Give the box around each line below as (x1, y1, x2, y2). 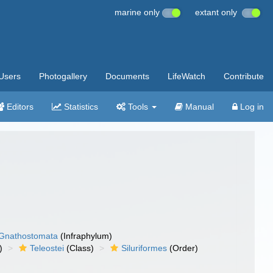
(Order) (167, 243, 199, 253)
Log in (238, 102, 264, 112)
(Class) (64, 243, 94, 253)
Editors (4, 102, 34, 112)
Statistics (62, 102, 98, 112)
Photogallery (39, 71, 87, 81)
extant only (195, 7, 242, 17)
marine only (115, 7, 162, 17)
